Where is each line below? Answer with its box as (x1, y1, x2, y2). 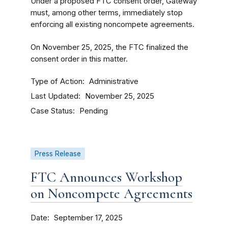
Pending (79, 106, 108, 116)
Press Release (35, 150, 81, 158)
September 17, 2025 (54, 213, 123, 222)
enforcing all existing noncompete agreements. (31, 20, 194, 29)
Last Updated (31, 91, 78, 101)
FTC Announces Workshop (31, 168, 182, 186)
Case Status (31, 106, 73, 116)
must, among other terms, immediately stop (31, 8, 183, 17)
